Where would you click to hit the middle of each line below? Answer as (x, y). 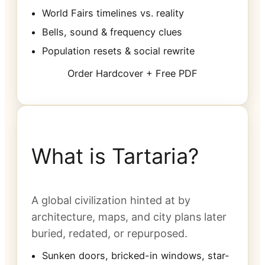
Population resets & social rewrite (118, 51)
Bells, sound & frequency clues (112, 32)
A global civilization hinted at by (111, 201)
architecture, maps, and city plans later (129, 217)
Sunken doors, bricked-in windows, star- (136, 256)
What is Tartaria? (115, 156)
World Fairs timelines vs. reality (113, 13)
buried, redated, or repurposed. (109, 234)
